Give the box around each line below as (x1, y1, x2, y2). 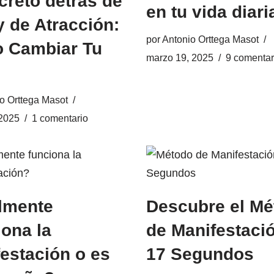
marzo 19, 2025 (146, 52, 213, 63)
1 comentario (31, 113, 88, 124)
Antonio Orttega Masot (162, 34, 259, 45)
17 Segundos (146, 245, 254, 264)
